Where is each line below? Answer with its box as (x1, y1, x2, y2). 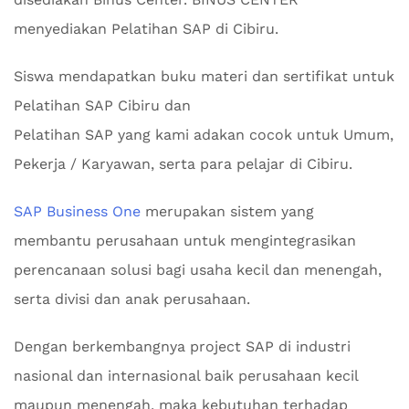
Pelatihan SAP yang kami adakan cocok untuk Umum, (14, 126, 393, 143)
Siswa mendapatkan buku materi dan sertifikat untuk (14, 68, 394, 85)
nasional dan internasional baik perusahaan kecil (14, 367, 358, 384)
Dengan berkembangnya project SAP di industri (14, 338, 351, 355)
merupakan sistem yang (141, 203, 314, 220)
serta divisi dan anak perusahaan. (14, 290, 250, 308)
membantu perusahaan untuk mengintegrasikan (14, 232, 356, 249)
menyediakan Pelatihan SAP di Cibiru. (14, 20, 278, 37)
